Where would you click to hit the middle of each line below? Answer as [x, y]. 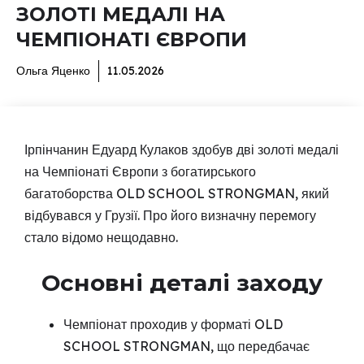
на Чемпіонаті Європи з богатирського [140, 171]
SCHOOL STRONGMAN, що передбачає [186, 346]
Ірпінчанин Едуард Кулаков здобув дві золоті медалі [182, 149]
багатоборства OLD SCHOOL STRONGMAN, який [177, 193]
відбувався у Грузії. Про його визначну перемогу [170, 215]
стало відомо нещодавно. [101, 237]
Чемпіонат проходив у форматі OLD [173, 324]
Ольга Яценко [53, 70]
